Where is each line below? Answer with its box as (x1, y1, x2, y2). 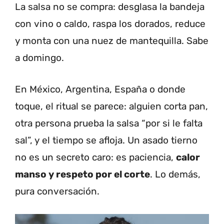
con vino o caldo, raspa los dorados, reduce (15, 18, 205, 30)
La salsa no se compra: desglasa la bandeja (15, 1, 204, 13)
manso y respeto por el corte (15, 168, 150, 180)
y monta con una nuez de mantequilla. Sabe (15, 35, 208, 47)
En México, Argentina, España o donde (15, 83, 185, 95)
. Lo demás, (150, 168, 200, 180)
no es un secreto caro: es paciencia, (15, 151, 176, 163)
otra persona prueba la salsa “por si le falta (15, 117, 202, 129)
